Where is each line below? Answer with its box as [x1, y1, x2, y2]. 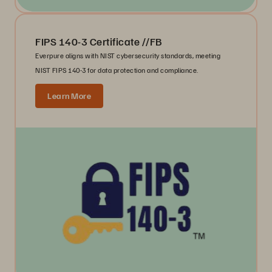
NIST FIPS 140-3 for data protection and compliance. [35, 65, 199, 75]
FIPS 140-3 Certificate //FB [35, 34, 162, 48]
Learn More [47, 90, 91, 101]
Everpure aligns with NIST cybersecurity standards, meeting [35, 50, 220, 60]
